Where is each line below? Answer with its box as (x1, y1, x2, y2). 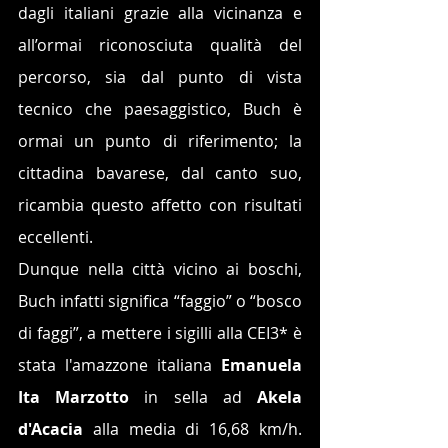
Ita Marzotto (18, 385, 130, 408)
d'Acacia (18, 417, 93, 440)
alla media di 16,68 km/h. (92, 417, 303, 440)
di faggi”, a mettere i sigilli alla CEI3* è (18, 321, 302, 344)
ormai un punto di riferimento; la (18, 129, 302, 152)
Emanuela (221, 353, 302, 376)
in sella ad (129, 385, 258, 408)
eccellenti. (18, 225, 97, 248)
